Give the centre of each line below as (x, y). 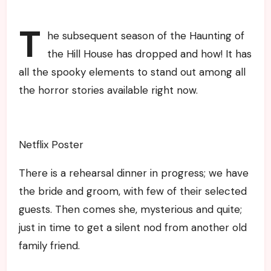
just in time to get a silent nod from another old (132, 227)
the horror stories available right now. (108, 90)
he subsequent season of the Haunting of (145, 35)
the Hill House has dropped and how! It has (149, 54)
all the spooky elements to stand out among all (132, 72)
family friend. (49, 245)
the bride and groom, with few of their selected (132, 191)
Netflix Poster (51, 144)
